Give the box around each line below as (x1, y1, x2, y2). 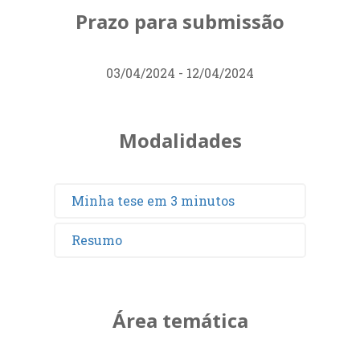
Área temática (112, 306, 248, 333)
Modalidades (118, 126, 242, 153)
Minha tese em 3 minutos (72, 191, 235, 209)
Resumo (72, 231, 123, 248)
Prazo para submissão (76, 7, 284, 35)
